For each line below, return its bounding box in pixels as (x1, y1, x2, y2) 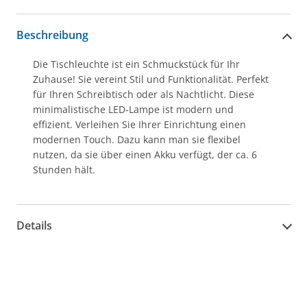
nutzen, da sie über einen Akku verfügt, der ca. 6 (33, 147, 257, 161)
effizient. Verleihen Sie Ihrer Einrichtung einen (33, 117, 246, 131)
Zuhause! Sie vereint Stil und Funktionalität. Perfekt (33, 72, 269, 86)
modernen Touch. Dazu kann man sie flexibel (33, 132, 241, 146)
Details (16, 218, 52, 234)
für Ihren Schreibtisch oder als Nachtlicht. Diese (33, 87, 254, 101)
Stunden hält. (33, 162, 95, 176)
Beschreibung (16, 27, 88, 43)
